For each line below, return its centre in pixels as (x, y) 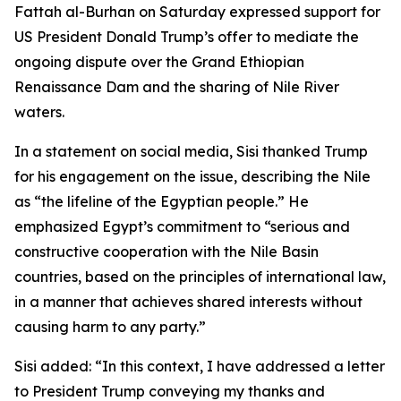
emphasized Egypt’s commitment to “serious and (182, 226)
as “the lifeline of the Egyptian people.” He (162, 201)
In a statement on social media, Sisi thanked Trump (191, 151)
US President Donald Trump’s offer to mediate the (187, 37)
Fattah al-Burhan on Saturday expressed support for (197, 12)
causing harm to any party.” (110, 327)
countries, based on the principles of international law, (200, 277)
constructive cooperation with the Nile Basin (166, 252)
